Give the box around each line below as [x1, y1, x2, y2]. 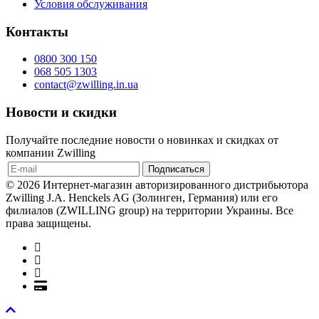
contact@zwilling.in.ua [34, 78, 138, 91]
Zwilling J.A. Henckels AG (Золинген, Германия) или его [6, 191, 278, 204]
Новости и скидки [6, 105, 117, 120]
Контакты [6, 23, 68, 39]
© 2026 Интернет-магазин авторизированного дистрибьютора [6, 178, 308, 191]
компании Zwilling [6, 146, 95, 159]
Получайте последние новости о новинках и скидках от [6, 133, 278, 146]
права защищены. [6, 216, 91, 229]
